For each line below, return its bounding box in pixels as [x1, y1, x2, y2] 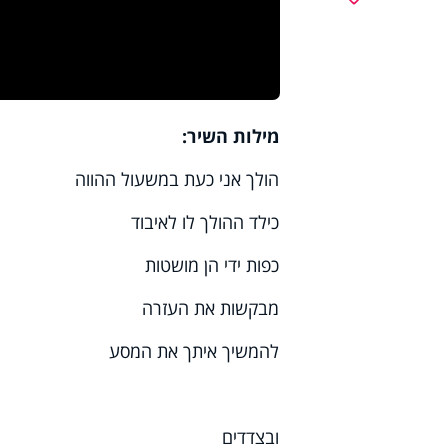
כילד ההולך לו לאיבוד [131, 210, 280, 235]
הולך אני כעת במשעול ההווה [75, 167, 280, 192]
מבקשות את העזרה [142, 296, 280, 321]
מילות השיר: [182, 124, 280, 149]
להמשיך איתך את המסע [109, 339, 280, 364]
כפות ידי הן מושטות [145, 253, 280, 278]
